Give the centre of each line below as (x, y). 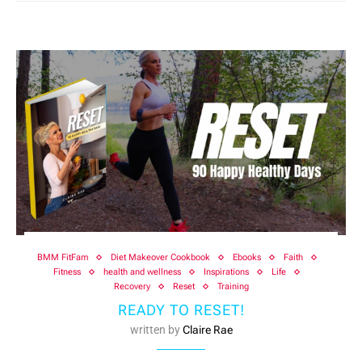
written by (156, 330)
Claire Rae (207, 330)
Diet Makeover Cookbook (160, 258)
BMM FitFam (62, 258)
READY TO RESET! (181, 310)
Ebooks (246, 258)
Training (233, 287)
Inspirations (226, 272)
